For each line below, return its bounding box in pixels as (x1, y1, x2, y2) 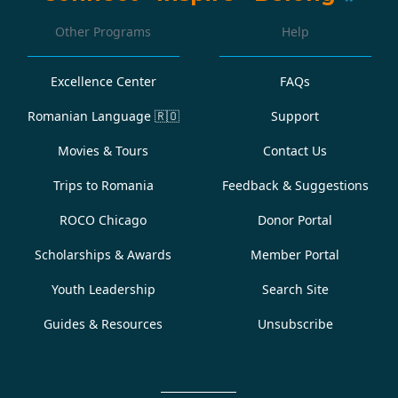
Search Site (261, 281, 329, 298)
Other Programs (55, 23, 152, 40)
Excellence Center (50, 73, 156, 90)
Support (271, 107, 320, 124)
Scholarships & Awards (35, 246, 172, 263)
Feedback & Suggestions (221, 177, 369, 194)
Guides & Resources (44, 315, 163, 332)
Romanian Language (27, 107, 155, 124)
